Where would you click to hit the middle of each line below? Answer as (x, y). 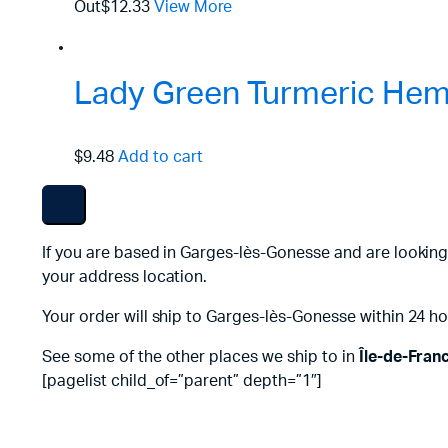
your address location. (125, 276)
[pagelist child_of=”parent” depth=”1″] (182, 380)
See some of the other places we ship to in (200, 356)
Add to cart (160, 156)
